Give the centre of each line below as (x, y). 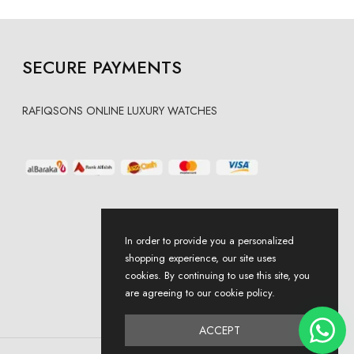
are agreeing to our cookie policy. (200, 293)
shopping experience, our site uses (200, 258)
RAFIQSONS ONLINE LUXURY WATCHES (119, 111)
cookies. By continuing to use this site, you (217, 275)
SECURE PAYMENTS (102, 68)
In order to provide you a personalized (209, 241)
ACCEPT (220, 330)
